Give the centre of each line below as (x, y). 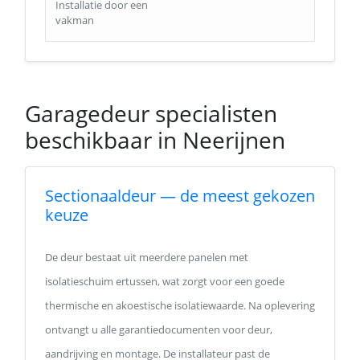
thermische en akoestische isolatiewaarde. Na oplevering (180, 305)
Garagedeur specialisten (151, 113)
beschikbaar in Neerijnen (155, 140)
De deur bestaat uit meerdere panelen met (147, 257)
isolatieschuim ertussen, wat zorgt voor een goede (165, 281)
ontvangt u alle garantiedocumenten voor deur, (159, 329)
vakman (75, 20)
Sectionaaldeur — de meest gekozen (180, 196)
